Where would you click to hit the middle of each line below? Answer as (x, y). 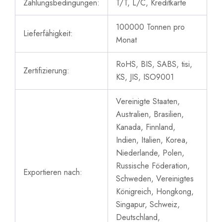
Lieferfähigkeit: (48, 34)
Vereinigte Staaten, (148, 102)
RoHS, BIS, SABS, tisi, (154, 64)
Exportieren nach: (53, 172)
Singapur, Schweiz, (148, 205)
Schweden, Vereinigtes (155, 179)
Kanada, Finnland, (146, 127)
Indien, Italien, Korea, (152, 140)
